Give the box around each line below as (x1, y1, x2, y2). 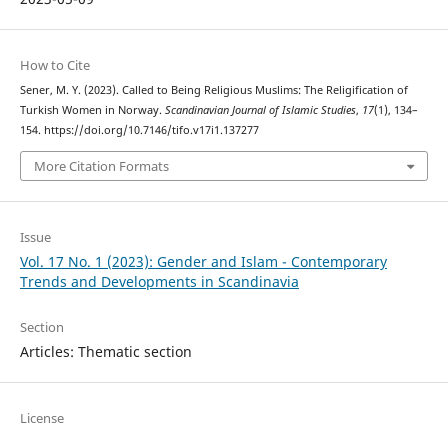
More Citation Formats (33, 156, 169, 175)
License (19, 408, 64, 427)
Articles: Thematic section (19, 341, 192, 361)
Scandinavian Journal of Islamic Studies (164, 103, 356, 118)
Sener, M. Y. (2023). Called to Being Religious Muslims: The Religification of (19, 83, 408, 98)
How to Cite (19, 56, 90, 75)
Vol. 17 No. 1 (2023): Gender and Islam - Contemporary (19, 251, 387, 271)
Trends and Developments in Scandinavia (19, 271, 299, 291)
